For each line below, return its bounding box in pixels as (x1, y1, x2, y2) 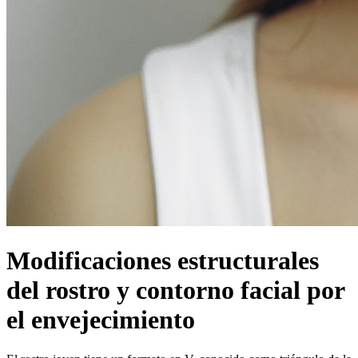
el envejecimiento (6, 305, 195, 335)
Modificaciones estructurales (6, 246, 319, 276)
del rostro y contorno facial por (6, 276, 344, 305)
